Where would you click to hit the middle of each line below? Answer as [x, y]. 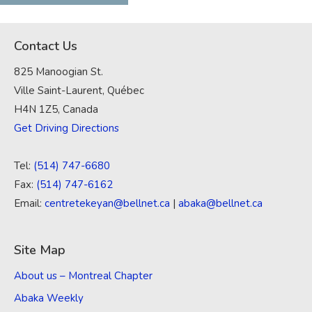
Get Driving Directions [67, 128]
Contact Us [46, 46]
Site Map [40, 250]
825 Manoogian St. [58, 72]
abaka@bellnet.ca [220, 204]
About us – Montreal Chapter [83, 276]
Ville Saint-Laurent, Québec [79, 91]
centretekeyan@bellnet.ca [107, 204]
